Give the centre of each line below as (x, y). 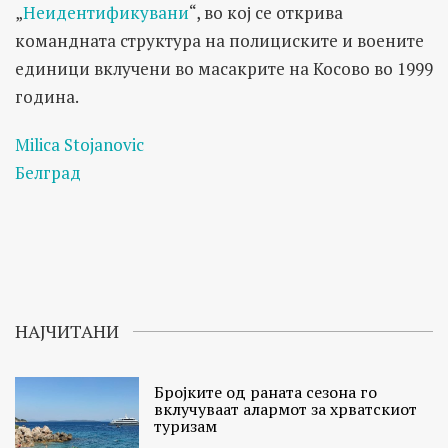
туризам (186, 426)
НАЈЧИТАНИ (67, 331)
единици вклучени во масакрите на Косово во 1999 (224, 69)
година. (47, 97)
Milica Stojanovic (79, 145)
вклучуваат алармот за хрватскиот (286, 409)
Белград (48, 173)
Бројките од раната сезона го (266, 392)
